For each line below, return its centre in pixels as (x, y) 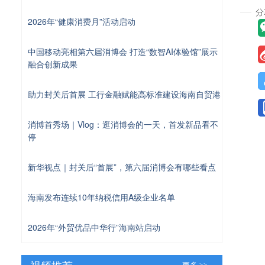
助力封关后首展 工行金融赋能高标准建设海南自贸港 (124, 94)
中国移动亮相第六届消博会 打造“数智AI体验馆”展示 (123, 51)
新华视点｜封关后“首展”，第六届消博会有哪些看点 (122, 167)
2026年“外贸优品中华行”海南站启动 (94, 227)
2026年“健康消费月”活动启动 (82, 21)
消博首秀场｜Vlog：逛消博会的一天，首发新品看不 (123, 124)
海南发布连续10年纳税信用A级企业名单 (101, 197)
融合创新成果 (53, 64)
